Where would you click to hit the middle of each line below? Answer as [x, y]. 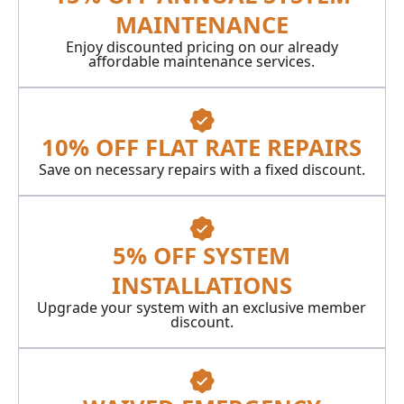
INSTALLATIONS [202, 285]
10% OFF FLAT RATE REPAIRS [202, 147]
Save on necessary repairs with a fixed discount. [202, 169]
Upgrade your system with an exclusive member [202, 307]
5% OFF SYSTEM [202, 255]
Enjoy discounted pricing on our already [202, 46]
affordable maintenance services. [202, 61]
